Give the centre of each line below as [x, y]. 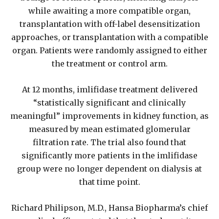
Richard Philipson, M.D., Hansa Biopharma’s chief [109, 208]
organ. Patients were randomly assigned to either [109, 51]
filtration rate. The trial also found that [109, 142]
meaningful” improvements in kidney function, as [109, 116]
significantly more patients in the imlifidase [109, 156]
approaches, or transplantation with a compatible [109, 37]
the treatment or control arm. [109, 64]
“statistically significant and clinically [109, 103]
